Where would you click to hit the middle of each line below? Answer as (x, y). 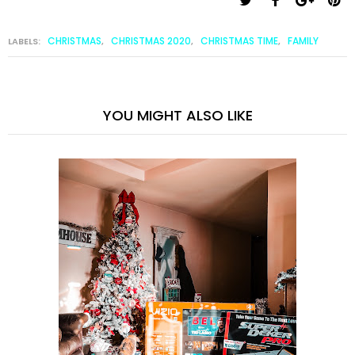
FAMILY (303, 40)
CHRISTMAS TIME (239, 40)
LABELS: (25, 41)
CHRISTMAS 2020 (151, 40)
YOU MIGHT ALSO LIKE (177, 115)
